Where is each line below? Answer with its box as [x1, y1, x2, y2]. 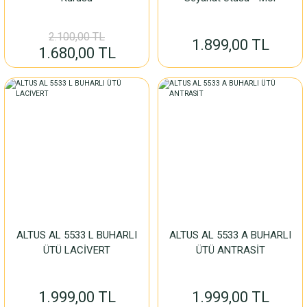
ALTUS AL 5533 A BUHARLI [169, 229, 291, 241]
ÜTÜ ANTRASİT [195, 244, 265, 256]
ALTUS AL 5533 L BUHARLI [16, 229, 137, 241]
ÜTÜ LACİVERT [43, 244, 110, 256]
